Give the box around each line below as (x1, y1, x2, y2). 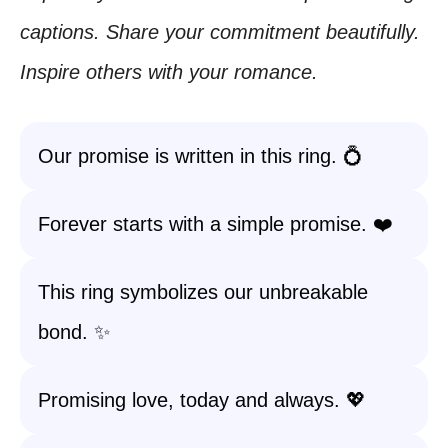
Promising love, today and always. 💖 (38, 389, 366, 411)
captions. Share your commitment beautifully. (20, 21, 420, 43)
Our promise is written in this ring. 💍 (38, 145, 363, 167)
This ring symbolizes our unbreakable (38, 281, 368, 303)
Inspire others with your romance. (20, 61, 318, 83)
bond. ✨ (38, 321, 110, 343)
